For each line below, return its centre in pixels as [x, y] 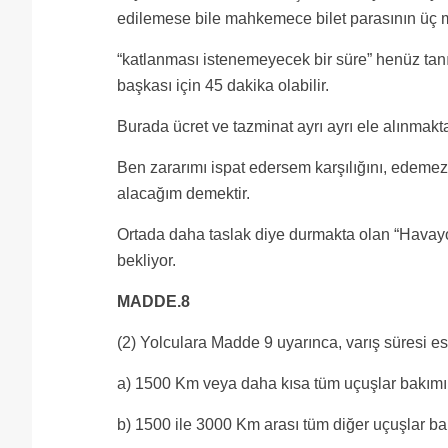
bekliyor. [146, 260]
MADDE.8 [153, 301]
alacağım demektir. [183, 193]
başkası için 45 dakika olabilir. [223, 85]
